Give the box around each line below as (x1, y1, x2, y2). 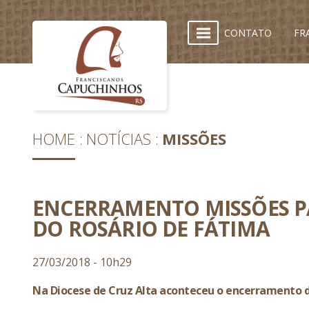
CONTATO (224, 26, 272, 39)
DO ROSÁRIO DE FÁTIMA (32, 215, 270, 243)
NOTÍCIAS (86, 128, 151, 149)
